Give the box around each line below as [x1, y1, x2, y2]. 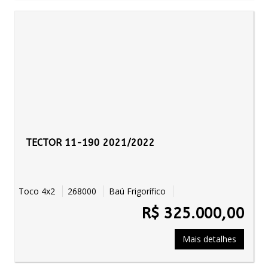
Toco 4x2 [19, 185, 62, 197]
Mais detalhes [182, 233, 236, 245]
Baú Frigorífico [104, 185, 173, 197]
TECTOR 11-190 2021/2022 [26, 137, 155, 148]
